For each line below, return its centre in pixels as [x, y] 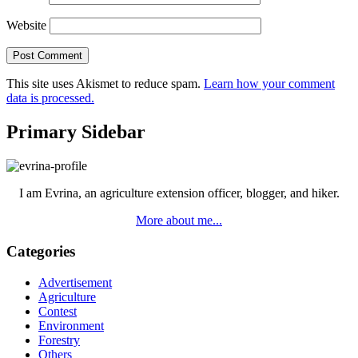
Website [26, 26]
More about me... [179, 221]
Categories [41, 251]
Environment [71, 325]
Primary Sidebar [76, 132]
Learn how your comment [269, 84]
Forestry [59, 340]
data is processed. [50, 98]
